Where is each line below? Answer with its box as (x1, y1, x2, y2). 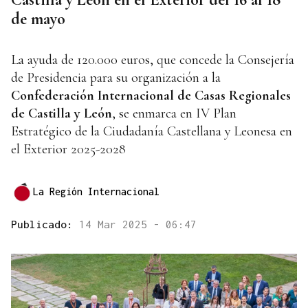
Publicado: (11, 218, 79, 231)
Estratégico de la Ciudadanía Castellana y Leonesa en (11, 123, 292, 140)
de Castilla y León (11, 105, 112, 122)
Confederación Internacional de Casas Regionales (11, 87, 291, 104)
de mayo (11, 8, 65, 29)
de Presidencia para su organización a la (11, 69, 221, 87)
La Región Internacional (33, 186, 159, 198)
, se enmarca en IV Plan (112, 105, 236, 122)
